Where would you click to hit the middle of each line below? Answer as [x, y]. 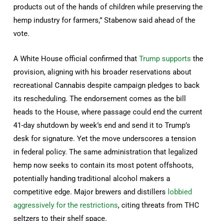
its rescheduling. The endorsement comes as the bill [100, 98]
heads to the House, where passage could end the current [108, 112]
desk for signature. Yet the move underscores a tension [105, 138]
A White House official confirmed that [76, 58]
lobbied [180, 192]
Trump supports [165, 58]
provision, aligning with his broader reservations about [103, 72]
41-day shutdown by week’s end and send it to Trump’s [102, 125]
